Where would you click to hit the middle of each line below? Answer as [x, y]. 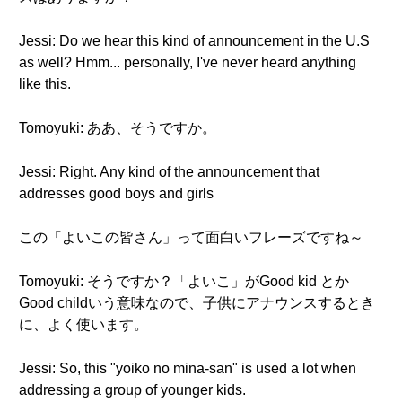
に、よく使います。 [83, 324]
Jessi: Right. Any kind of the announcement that [169, 172]
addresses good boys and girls [116, 193]
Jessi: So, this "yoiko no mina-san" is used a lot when [188, 368]
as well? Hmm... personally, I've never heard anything [188, 62]
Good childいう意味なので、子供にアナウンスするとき [197, 303]
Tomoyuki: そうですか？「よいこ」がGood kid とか [184, 281]
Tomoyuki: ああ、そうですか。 [118, 128]
